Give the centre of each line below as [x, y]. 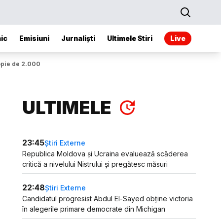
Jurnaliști [78, 38]
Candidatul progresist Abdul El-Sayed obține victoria [108, 199]
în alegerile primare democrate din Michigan [94, 209]
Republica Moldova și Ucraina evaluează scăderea [105, 154]
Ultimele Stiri [130, 38]
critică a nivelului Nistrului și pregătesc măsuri [95, 164]
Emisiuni [34, 38]
